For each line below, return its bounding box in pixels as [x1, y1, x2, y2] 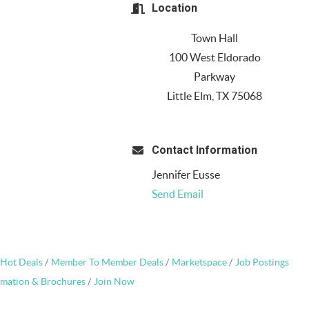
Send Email [151, 188, 203, 201]
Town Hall [191, 32, 239, 45]
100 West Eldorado [168, 51, 261, 64]
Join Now [93, 277, 134, 288]
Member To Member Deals [51, 257, 163, 268]
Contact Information [151, 143, 257, 157]
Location [151, 1, 197, 15]
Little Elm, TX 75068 [167, 90, 263, 103]
